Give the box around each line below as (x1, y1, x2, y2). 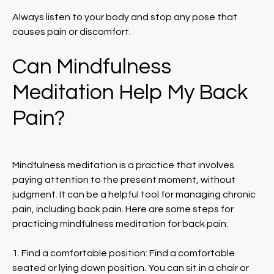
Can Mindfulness (12, 56, 171, 78)
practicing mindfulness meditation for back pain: (12, 219, 228, 229)
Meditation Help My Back (12, 81, 248, 103)
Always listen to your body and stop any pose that (12, 12, 237, 22)
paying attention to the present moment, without (12, 175, 235, 185)
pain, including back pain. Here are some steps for (12, 204, 234, 214)
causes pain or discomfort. (12, 27, 131, 37)
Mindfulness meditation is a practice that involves (12, 160, 234, 170)
